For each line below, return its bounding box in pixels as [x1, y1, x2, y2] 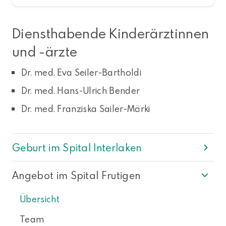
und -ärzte [12, 42, 78, 61]
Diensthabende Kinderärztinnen [12, 24, 209, 42]
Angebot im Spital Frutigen [12, 168, 141, 182]
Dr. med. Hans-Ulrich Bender [21, 85, 140, 97]
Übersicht [20, 193, 60, 205]
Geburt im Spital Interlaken [12, 141, 142, 154]
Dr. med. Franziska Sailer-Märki [21, 103, 150, 115]
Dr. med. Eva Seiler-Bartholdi [21, 67, 141, 79]
